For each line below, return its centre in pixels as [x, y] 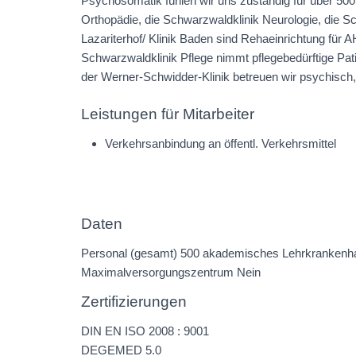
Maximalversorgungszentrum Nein [171, 273]
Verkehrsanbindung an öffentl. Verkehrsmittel [221, 144]
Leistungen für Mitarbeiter [168, 114]
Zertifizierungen [134, 302]
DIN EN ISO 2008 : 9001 [145, 331]
